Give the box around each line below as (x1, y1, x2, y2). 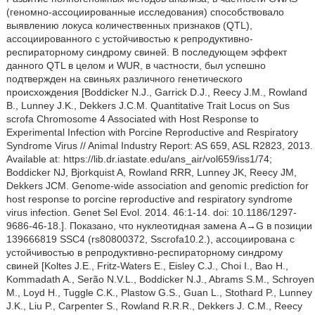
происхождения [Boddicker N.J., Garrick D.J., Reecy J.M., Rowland (6, 86, 307, 98)
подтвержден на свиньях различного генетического (6, 73, 243, 84)
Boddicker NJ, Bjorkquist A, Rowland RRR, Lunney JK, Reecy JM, (6, 167, 297, 178)
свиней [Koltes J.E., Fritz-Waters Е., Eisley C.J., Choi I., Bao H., (6, 260, 288, 271)
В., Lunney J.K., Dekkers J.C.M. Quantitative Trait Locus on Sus (6, 100, 290, 111)
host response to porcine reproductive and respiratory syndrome (6, 193, 292, 205)
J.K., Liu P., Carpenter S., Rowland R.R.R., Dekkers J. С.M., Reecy (6, 300, 302, 311)
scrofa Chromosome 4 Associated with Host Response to (6, 113, 259, 124)
